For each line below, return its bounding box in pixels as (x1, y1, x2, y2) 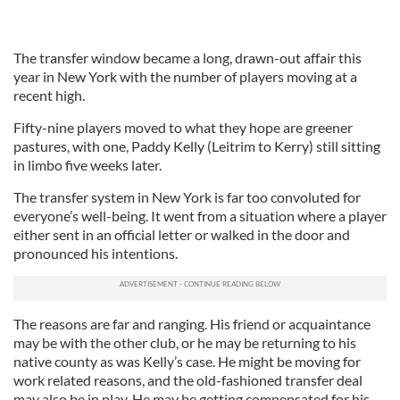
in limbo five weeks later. (13, 156, 162, 173)
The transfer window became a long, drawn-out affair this (13, 49, 362, 66)
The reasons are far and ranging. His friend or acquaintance (13, 315, 371, 332)
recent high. (13, 87, 87, 104)
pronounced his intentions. (13, 245, 180, 262)
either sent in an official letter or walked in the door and (13, 226, 350, 243)
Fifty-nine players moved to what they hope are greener (13, 119, 353, 136)
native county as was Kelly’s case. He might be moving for (13, 353, 361, 370)
